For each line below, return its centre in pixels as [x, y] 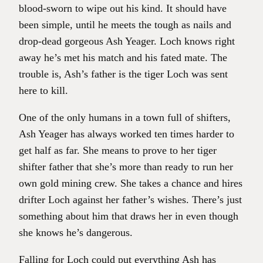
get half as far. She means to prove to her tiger [118, 151]
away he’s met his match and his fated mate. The [123, 58]
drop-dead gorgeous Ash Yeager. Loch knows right [127, 41]
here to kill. [43, 91]
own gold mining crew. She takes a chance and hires [131, 183]
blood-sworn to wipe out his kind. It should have [123, 9]
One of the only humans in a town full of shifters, [125, 118]
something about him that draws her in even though [129, 216]
